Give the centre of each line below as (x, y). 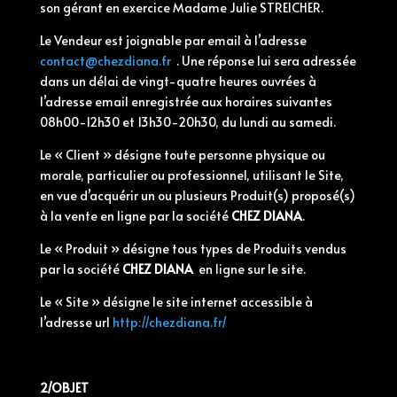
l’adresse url (76, 322)
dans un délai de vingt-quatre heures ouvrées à (178, 81)
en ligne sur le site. (252, 269)
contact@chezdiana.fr (105, 61)
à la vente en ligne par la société (134, 216)
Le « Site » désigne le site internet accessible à (176, 302)
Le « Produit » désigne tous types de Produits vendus (193, 249)
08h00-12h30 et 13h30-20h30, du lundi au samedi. (187, 122)
